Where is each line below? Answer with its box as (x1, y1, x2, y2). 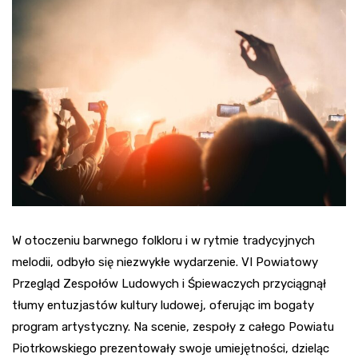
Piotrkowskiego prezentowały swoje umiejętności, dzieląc (12, 341, 329, 356)
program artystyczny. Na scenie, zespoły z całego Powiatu (12, 320, 334, 335)
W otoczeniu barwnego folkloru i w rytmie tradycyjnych (12, 233, 315, 249)
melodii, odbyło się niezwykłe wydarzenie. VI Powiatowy (12, 255, 318, 270)
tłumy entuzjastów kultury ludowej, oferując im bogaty (12, 298, 314, 313)
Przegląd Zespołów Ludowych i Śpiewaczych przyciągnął (12, 276, 326, 292)
